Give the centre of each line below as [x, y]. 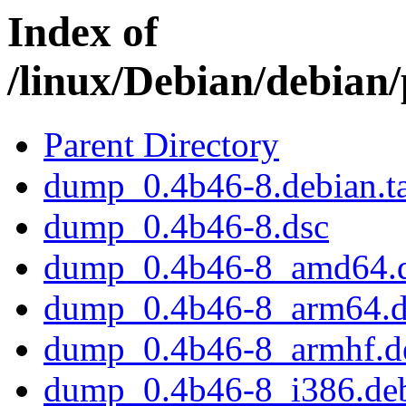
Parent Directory [161, 145]
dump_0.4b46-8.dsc [186, 227]
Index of [83, 32]
